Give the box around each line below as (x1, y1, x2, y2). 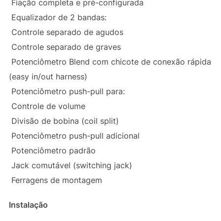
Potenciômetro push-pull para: (8, 86, 125, 97)
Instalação (8, 200, 48, 210)
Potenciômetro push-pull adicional (8, 131, 140, 141)
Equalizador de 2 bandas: (8, 12, 107, 23)
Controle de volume (8, 101, 85, 111)
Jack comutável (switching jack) (8, 160, 132, 171)
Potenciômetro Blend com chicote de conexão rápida (8, 57, 211, 67)
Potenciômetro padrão (8, 146, 96, 156)
